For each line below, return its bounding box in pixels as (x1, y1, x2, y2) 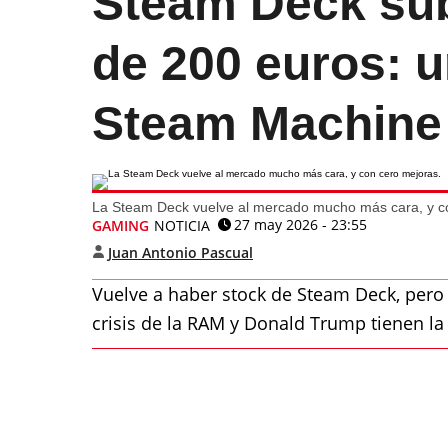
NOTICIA (154, 216, 210, 235)
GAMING (92, 216, 149, 235)
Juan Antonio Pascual (108, 243, 253, 262)
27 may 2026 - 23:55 (234, 215, 367, 234)
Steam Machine (92, 97, 442, 150)
